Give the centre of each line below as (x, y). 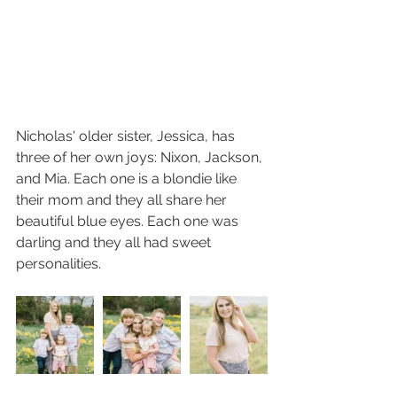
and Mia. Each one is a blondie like (128, 179)
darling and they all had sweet (115, 243)
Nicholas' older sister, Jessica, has (127, 136)
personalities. (60, 264)
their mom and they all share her (123, 200)
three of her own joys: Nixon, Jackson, (141, 158)
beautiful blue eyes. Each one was (129, 222)
